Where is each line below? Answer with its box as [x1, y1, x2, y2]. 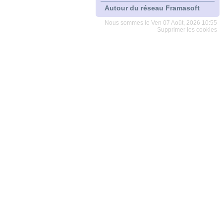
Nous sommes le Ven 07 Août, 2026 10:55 [105, 20, 217, 26]
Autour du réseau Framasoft [105, 4, 200, 12]
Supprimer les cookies [157, 27, 217, 33]
